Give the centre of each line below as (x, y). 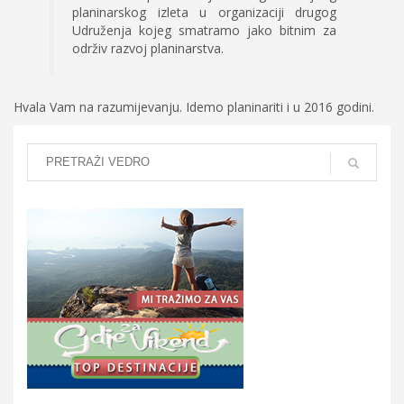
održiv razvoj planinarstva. (148, 48)
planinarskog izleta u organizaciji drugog (204, 12)
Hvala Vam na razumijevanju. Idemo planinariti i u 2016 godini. (194, 106)
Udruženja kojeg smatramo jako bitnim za (204, 30)
